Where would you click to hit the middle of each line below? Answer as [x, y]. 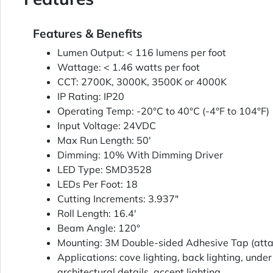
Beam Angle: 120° [99, 228]
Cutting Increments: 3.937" [118, 199]
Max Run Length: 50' [104, 140]
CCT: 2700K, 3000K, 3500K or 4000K [142, 82]
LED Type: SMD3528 [105, 170]
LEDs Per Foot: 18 [97, 184]
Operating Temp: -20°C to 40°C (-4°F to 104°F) [163, 111]
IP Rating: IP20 [91, 97]
